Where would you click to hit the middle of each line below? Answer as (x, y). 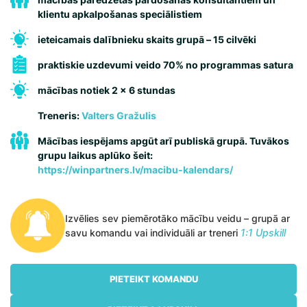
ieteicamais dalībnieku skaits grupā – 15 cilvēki (147, 39)
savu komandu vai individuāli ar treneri (153, 233)
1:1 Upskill (263, 233)
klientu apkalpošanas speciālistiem (120, 14)
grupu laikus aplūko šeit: (95, 155)
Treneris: (59, 115)
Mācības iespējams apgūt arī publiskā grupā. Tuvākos (163, 141)
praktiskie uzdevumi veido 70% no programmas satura (165, 65)
